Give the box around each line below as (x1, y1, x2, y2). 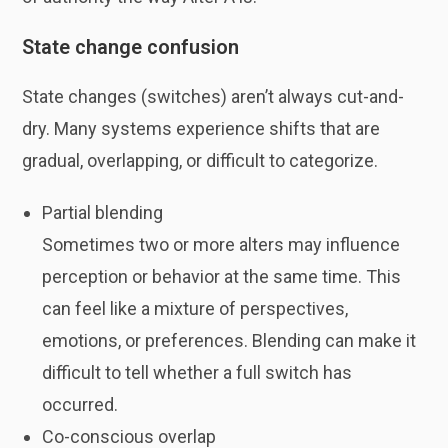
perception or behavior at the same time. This (42, 266, 402, 287)
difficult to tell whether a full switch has (42, 362, 353, 383)
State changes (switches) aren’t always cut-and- (22, 86, 405, 107)
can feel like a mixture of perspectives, (42, 298, 349, 319)
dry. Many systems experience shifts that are (22, 118, 381, 139)
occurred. (42, 394, 119, 415)
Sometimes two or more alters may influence (42, 234, 401, 255)
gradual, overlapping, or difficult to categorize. (22, 150, 379, 171)
